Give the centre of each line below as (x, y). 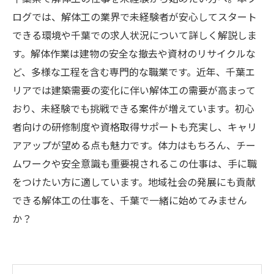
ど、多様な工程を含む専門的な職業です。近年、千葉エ (134, 72)
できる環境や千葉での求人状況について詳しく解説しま (135, 35)
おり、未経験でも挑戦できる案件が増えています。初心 (133, 108)
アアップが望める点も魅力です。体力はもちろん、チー (134, 145)
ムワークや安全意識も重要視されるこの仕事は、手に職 (135, 163)
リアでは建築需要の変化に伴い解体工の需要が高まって (134, 90)
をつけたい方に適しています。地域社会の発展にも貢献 (134, 182)
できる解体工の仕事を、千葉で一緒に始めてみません (130, 200)
